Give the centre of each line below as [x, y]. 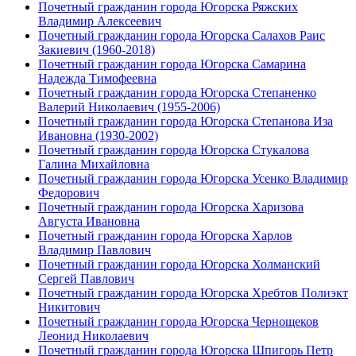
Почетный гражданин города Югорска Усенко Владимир [193, 178]
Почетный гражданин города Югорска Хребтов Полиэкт [193, 292]
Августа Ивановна [89, 221]
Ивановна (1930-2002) [98, 135]
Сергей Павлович [86, 278]
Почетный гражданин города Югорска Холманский [179, 264]
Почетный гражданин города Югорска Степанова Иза [186, 121]
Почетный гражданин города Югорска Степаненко [177, 92]
